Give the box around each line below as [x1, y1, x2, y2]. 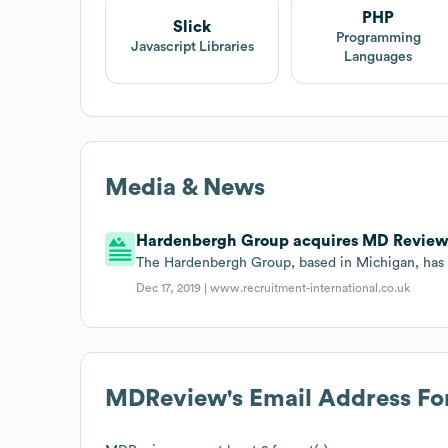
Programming [335, 30, 421, 45]
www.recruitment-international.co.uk [210, 281, 411, 294]
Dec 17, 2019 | [136, 281, 211, 294]
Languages [344, 49, 413, 64]
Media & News [105, 175, 265, 200]
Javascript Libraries [130, 40, 254, 55]
